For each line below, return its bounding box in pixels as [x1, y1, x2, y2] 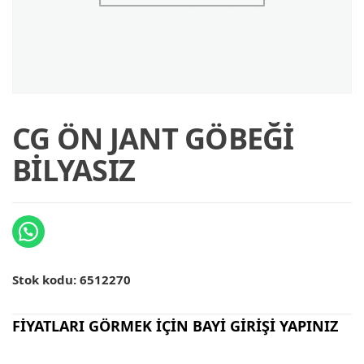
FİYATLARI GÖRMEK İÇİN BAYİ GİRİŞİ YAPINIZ [12, 316, 338, 336]
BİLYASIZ [12, 150, 136, 190]
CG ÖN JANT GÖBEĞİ [12, 119, 294, 158]
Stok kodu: [12, 271, 80, 288]
